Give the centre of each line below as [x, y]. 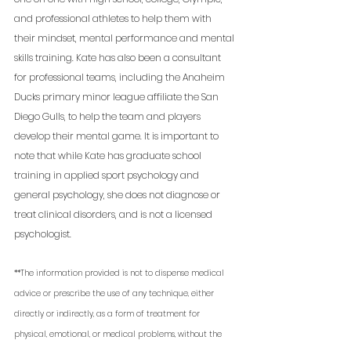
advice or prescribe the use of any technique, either [115, 294]
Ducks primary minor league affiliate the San [118, 97]
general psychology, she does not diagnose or [118, 195]
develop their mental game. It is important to [118, 136]
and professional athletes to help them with [114, 19]
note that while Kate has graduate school [109, 156]
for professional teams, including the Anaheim [121, 78]
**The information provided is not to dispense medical [120, 273]
